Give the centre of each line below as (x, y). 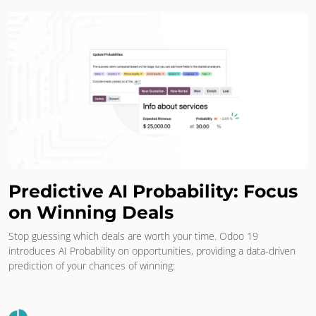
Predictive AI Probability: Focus (153, 191)
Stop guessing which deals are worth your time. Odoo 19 (133, 236)
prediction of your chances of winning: (92, 265)
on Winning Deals (91, 212)
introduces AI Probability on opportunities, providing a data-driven (152, 250)
